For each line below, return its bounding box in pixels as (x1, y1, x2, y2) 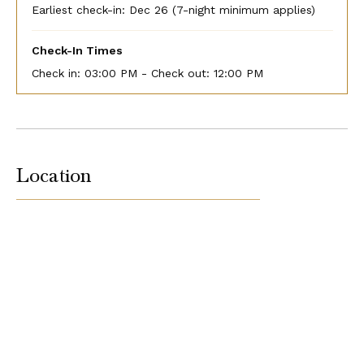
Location (16, 162, 92, 188)
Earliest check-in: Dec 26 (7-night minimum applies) (31, 2, 315, 16)
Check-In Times (31, 43, 123, 57)
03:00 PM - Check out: (84, 66, 214, 80)
